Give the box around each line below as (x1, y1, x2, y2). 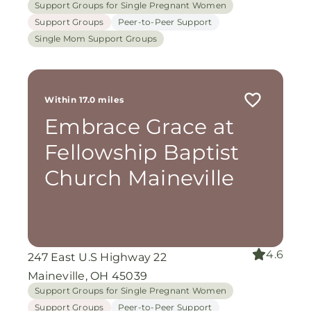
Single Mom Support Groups (35, 33, 158, 44)
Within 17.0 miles (44, 94, 124, 105)
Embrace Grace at (44, 114, 234, 140)
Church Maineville (44, 165, 235, 191)
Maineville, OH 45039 (28, 269, 147, 283)
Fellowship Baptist (44, 140, 239, 165)
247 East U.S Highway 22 (28, 251, 167, 264)
